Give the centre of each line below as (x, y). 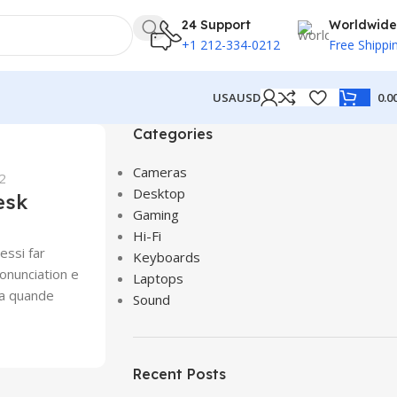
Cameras (160, 172)
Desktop (159, 193)
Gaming (156, 214)
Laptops (158, 278)
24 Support (216, 24)
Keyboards (166, 257)
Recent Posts (179, 374)
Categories (172, 134)
